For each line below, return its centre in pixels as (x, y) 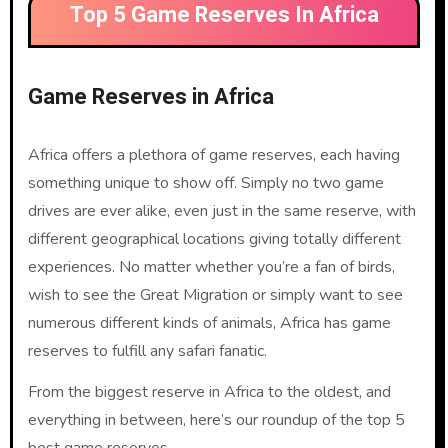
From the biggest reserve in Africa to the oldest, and (209, 392)
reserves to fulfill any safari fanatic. (147, 351)
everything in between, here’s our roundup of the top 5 (216, 420)
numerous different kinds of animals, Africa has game (209, 323)
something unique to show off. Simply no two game (205, 183)
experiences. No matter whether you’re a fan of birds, (211, 267)
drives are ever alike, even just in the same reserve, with (221, 211)
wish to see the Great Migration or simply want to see (215, 295)
